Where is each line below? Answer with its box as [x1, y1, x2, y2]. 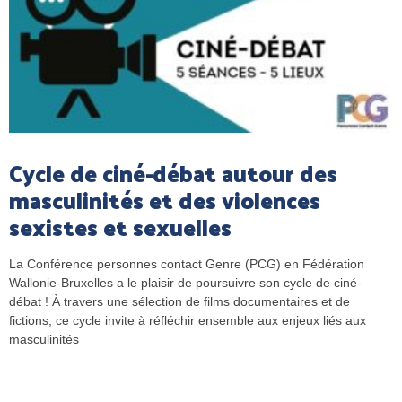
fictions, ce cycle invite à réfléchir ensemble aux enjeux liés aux [9, 313, 366, 328]
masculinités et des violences [9, 179, 320, 220]
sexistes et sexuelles [9, 206, 232, 247]
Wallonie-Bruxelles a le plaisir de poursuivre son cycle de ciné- [9, 275, 362, 290]
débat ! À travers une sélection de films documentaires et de [9, 294, 350, 309]
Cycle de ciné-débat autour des [9, 153, 337, 193]
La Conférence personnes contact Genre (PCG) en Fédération [9, 257, 364, 271]
